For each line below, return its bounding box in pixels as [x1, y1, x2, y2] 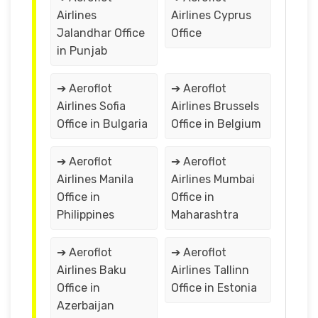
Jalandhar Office [57, 26, 145, 40]
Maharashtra [170, 207, 238, 221]
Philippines [57, 207, 114, 221]
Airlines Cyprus [170, 8, 251, 22]
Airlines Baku [57, 263, 126, 277]
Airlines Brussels [170, 99, 259, 113]
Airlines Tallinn [170, 263, 249, 277]
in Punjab [57, 43, 107, 57]
